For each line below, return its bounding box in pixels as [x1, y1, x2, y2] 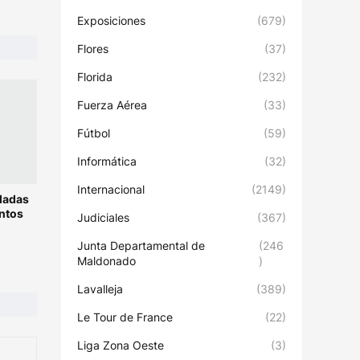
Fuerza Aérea [77, 98, 147, 112]
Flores [77, 42, 108, 55]
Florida [77, 70, 112, 84]
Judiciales [77, 211, 129, 224]
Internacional [77, 182, 145, 196]
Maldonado [77, 254, 136, 268]
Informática [77, 154, 137, 168]
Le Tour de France [77, 310, 173, 324]
